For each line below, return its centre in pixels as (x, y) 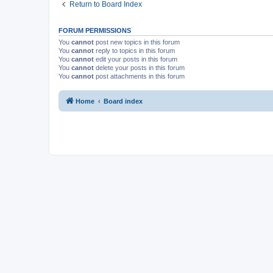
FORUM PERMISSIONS (95, 30)
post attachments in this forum (139, 76)
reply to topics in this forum (134, 50)
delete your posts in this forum (139, 67)
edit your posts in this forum (136, 59)
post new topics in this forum (137, 42)
